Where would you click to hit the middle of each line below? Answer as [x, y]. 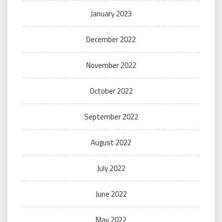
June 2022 [111, 194]
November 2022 [111, 65]
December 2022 [111, 39]
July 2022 [111, 168]
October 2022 [111, 91]
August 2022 [111, 142]
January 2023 [111, 14]
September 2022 [111, 117]
